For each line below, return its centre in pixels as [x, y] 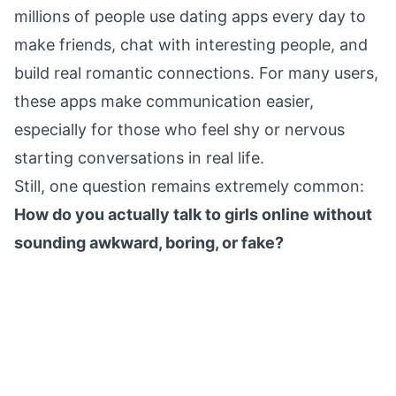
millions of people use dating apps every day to [190, 16]
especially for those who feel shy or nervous [179, 129]
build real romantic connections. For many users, [196, 73]
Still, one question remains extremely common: [189, 186]
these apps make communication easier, [164, 101]
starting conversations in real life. [139, 158]
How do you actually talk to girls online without [193, 214]
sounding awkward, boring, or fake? [149, 243]
